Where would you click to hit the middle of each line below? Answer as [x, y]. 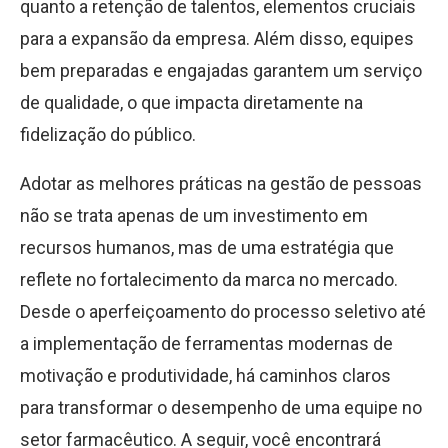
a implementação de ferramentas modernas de [206, 343]
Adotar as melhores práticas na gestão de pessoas [221, 183]
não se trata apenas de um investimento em [194, 215]
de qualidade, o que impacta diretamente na [191, 102]
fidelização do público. [108, 134]
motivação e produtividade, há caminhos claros [205, 375]
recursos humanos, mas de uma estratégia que [207, 247]
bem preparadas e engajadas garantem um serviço [221, 70]
